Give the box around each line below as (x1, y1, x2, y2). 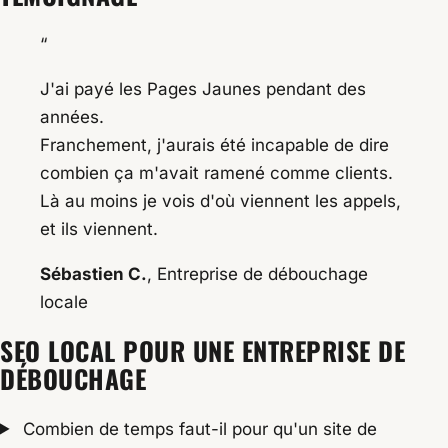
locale (40, 292, 88, 313)
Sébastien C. (40, 264, 147, 285)
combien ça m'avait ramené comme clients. (40, 163, 393, 184)
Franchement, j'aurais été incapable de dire (40, 135, 389, 156)
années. (40, 107, 104, 128)
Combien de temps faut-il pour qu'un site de (18, 418, 378, 439)
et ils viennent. (40, 219, 158, 240)
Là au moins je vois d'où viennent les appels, (40, 191, 401, 212)
